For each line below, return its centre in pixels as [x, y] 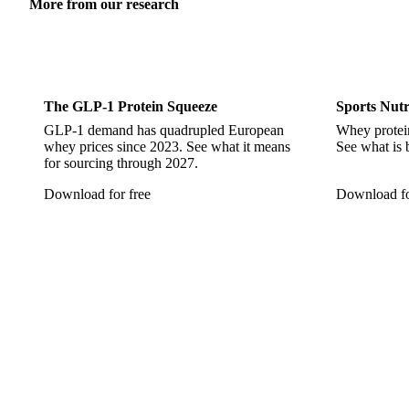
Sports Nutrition [118, 58]
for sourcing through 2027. [121, 163]
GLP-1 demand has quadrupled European [164, 131]
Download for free [97, 194]
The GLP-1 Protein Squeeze [131, 107]
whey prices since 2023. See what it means [167, 147]
